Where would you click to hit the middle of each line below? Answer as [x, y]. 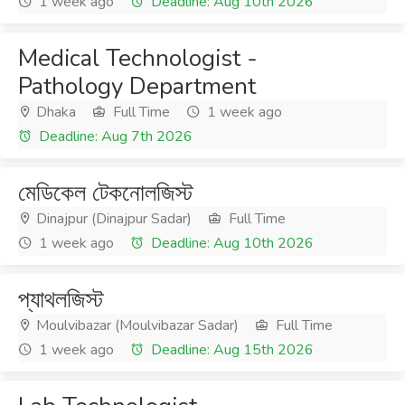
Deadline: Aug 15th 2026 [231, 350]
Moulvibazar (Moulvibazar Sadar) [136, 325]
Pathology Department [137, 86]
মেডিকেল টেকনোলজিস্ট [106, 193]
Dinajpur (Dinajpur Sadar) [112, 219]
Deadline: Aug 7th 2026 [114, 137]
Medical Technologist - [138, 58]
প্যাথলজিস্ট [61, 300]
